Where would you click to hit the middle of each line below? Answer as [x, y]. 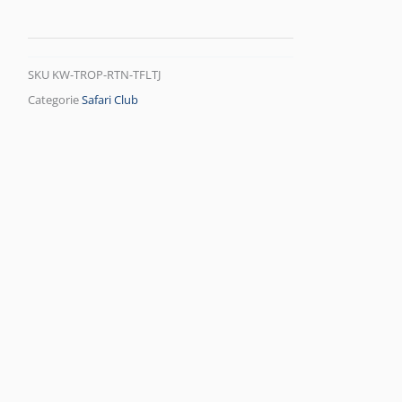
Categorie [54, 100]
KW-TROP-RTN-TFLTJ [107, 75]
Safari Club [110, 100]
